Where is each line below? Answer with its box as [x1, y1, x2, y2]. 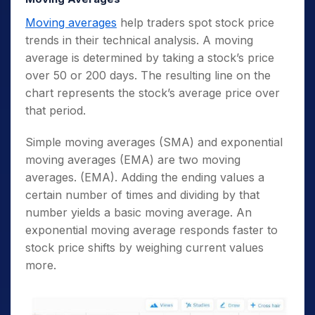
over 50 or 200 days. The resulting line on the [25, 67, 271, 82]
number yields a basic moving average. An [25, 205, 252, 219]
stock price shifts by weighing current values [25, 240, 264, 255]
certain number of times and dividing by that [25, 187, 259, 202]
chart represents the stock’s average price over [25, 85, 280, 100]
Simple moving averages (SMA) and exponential [25, 134, 283, 149]
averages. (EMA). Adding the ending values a [25, 169, 264, 184]
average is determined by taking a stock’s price [25, 50, 274, 65]
